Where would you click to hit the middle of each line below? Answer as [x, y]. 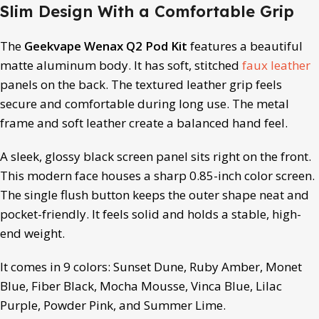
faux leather [276, 65]
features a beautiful [245, 46]
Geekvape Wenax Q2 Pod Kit [106, 46]
